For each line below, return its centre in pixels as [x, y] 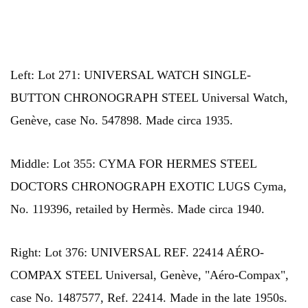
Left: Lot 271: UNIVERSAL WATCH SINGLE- [131, 75]
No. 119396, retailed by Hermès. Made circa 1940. [137, 209]
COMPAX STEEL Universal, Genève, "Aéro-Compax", [150, 275]
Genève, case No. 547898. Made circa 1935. [122, 121]
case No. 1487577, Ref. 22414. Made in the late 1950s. [149, 298]
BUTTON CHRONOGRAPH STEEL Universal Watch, [149, 98]
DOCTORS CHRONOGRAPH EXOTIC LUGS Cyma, [148, 187]
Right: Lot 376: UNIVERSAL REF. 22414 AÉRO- [137, 253]
